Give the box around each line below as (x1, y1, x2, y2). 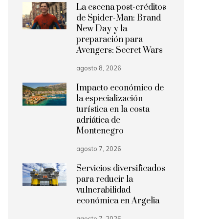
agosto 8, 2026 (76, 64, 121, 72)
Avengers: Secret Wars (76, 45, 163, 56)
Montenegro (76, 126, 124, 136)
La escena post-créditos (76, 2, 166, 13)
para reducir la (76, 174, 133, 185)
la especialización (76, 93, 143, 104)
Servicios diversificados (76, 163, 165, 174)
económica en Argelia (76, 196, 159, 206)
